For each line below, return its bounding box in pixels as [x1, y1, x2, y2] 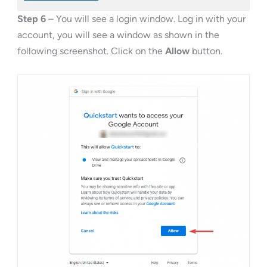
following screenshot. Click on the [17, 45, 165, 57]
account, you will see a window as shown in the [17, 29, 219, 41]
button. [189, 45, 222, 57]
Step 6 [17, 13, 46, 24]
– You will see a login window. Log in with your [45, 13, 246, 24]
